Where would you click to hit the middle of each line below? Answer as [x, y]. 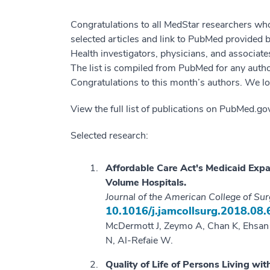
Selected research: [109, 136]
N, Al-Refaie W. [139, 241]
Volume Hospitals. [146, 183]
